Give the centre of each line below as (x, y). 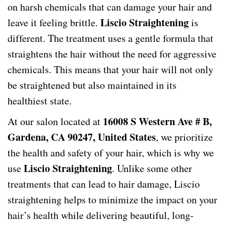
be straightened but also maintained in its (92, 85)
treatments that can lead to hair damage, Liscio (104, 184)
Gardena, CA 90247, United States (82, 137)
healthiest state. (40, 101)
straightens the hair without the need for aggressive (112, 54)
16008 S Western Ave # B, (157, 121)
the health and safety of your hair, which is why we (111, 153)
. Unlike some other (152, 168)
